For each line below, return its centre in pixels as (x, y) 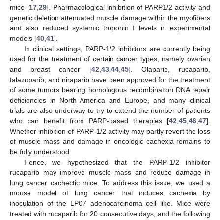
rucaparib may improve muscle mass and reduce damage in (110, 173)
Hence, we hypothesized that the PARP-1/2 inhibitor (117, 162)
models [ (23, 39)
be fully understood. (41, 152)
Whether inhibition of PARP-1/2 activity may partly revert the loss (110, 131)
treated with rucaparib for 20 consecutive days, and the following (110, 214)
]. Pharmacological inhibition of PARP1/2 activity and (128, 8)
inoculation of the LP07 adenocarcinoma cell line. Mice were (110, 204)
